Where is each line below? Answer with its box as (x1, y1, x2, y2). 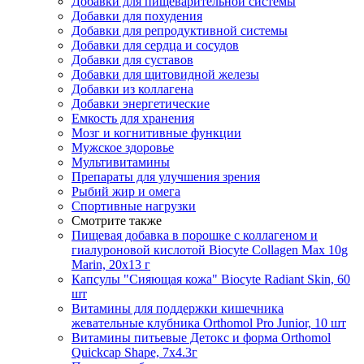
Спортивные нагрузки (71, 198, 196, 213)
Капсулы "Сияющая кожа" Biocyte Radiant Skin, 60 (71, 271, 350, 286)
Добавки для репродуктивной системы (71, 23, 288, 37)
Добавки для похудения (71, 8, 202, 23)
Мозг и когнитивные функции (71, 125, 241, 140)
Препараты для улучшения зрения (71, 169, 260, 184)
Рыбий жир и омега (71, 184, 180, 198)
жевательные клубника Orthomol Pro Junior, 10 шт (71, 315, 346, 330)
